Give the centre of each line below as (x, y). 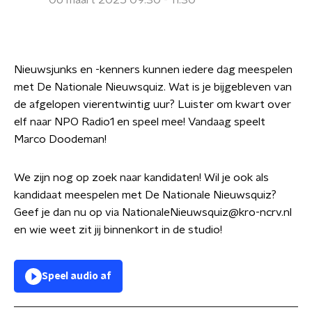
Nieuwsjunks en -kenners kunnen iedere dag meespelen (153, 70)
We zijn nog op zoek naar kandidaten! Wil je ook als (141, 178)
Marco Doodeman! (60, 139)
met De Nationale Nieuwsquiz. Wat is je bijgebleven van (153, 87)
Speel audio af (77, 276)
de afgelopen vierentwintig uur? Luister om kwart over (153, 104)
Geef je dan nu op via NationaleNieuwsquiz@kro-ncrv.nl (153, 212)
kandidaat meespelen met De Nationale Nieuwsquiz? (145, 195)
